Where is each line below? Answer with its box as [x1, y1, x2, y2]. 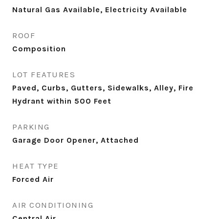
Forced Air [12, 175, 54, 184]
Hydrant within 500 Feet [12, 96, 111, 106]
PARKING [12, 122, 50, 131]
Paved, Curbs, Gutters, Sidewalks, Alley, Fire [12, 83, 194, 92]
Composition [12, 44, 66, 53]
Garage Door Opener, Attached [12, 135, 139, 145]
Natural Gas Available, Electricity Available [12, 5, 187, 14]
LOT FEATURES [12, 69, 75, 79]
